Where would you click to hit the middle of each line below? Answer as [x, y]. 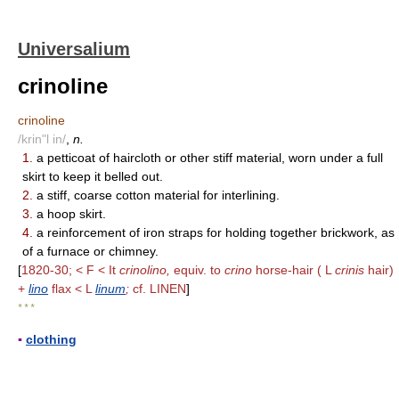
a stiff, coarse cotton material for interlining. [156, 195]
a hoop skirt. [69, 214]
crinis [350, 270]
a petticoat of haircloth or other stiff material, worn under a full [208, 158]
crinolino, [145, 270]
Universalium [74, 49]
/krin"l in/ [42, 139]
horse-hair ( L [293, 270]
